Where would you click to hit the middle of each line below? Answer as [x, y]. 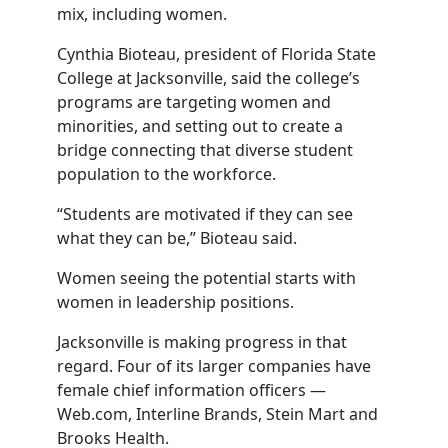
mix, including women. [141, 14]
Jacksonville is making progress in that [201, 342]
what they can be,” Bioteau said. [176, 238]
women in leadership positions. [175, 302]
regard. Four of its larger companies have [213, 366]
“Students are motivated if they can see [204, 214]
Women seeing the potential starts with [206, 278]
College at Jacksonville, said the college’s [208, 78]
